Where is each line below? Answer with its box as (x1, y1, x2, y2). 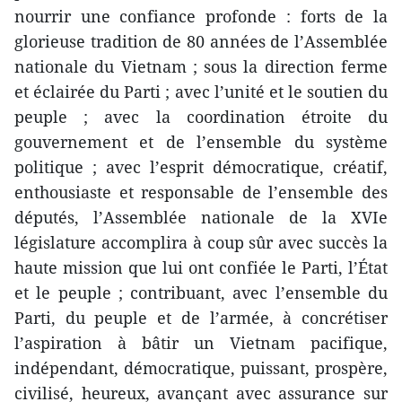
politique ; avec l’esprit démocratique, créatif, (14, 155, 388, 178)
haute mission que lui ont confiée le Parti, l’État (14, 256, 388, 278)
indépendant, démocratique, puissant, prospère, (14, 356, 388, 379)
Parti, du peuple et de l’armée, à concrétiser (14, 306, 388, 328)
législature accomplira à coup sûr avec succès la (14, 231, 388, 253)
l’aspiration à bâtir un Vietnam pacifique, (14, 331, 388, 354)
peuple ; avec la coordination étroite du (14, 105, 388, 127)
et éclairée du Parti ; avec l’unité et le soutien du (14, 80, 388, 102)
